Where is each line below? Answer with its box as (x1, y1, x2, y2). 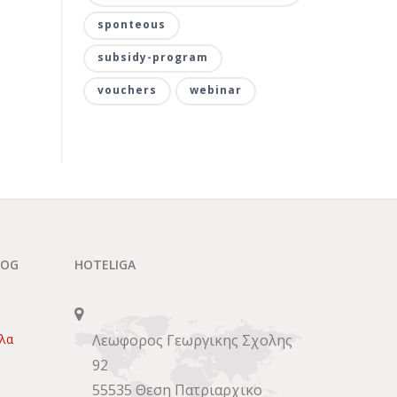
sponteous (97, 17, 166, 32)
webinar (189, 82, 242, 97)
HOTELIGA (74, 256, 136, 273)
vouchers (97, 82, 157, 97)
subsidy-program (97, 50, 208, 65)
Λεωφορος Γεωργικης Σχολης (91, 331, 292, 350)
